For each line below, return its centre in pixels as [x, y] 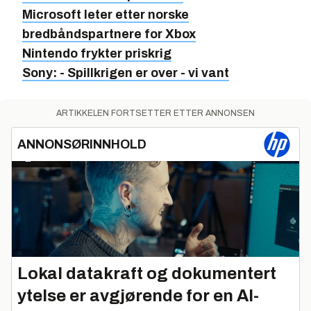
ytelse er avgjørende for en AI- [138, 295]
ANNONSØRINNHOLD [82, 144]
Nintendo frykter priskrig [97, 53]
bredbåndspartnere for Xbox [109, 34]
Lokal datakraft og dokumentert [147, 273]
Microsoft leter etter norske [106, 15]
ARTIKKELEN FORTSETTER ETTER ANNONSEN [155, 113]
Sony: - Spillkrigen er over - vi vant [126, 73]
